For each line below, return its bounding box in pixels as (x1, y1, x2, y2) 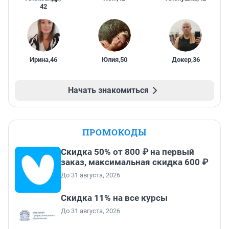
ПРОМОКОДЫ (82, 126, 147, 138)
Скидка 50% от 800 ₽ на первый (61, 146, 194, 157)
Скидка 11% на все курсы (61, 192, 168, 203)
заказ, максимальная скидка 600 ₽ (61, 156, 208, 167)
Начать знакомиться (68, 85, 149, 95)
